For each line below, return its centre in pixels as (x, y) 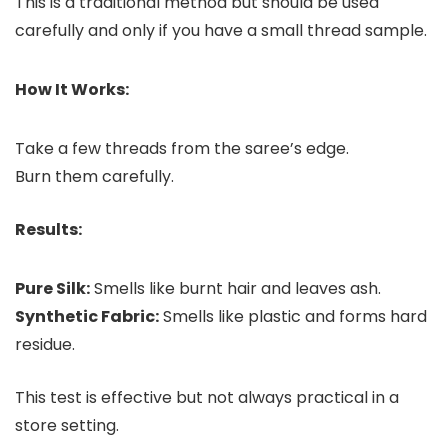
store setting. (67, 426)
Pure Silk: (52, 289)
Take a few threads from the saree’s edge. (182, 149)
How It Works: (72, 90)
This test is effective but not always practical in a (207, 398)
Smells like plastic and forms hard (293, 317)
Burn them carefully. (94, 177)
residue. (45, 345)
